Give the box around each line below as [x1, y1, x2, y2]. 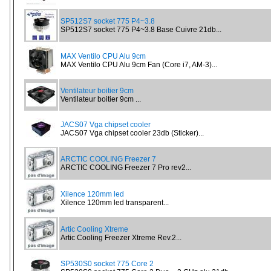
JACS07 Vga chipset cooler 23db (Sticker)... [60, 129, 204, 137]
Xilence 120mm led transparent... [60, 198, 169, 207]
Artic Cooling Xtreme [60, 225, 128, 233]
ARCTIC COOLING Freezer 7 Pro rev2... [60, 163, 191, 172]
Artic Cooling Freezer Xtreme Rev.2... [60, 233, 181, 242]
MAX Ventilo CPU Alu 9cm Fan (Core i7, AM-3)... [60, 60, 217, 69]
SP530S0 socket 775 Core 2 [60, 260, 154, 268]
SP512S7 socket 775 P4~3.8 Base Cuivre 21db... [60, 25, 221, 34]
